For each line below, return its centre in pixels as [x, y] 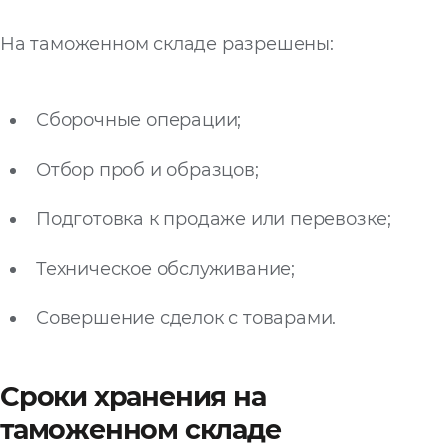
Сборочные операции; [139, 120]
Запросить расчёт [101, 33]
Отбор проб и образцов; [147, 169]
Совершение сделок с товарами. [186, 318]
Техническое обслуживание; [165, 268]
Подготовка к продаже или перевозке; [213, 219]
